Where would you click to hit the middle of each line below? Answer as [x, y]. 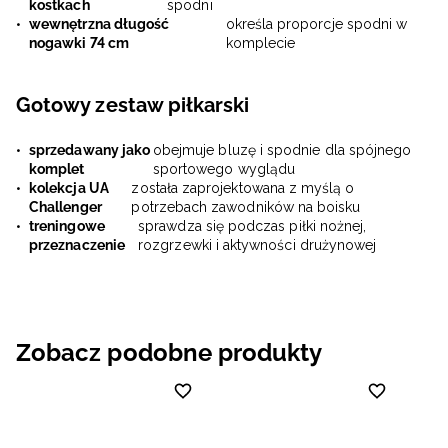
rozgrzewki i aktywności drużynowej [257, 245]
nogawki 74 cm [79, 43]
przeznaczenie [77, 245]
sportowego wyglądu [224, 169]
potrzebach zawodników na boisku [246, 207]
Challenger [65, 207]
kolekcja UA [69, 188]
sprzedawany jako [90, 150]
